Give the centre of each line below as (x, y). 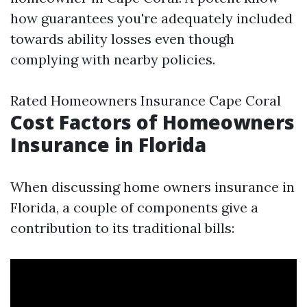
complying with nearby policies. (113, 59)
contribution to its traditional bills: (122, 228)
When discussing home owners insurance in (152, 187)
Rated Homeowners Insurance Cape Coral (146, 100)
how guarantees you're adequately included (151, 18)
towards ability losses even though (122, 39)
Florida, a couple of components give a (134, 207)
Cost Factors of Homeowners (152, 122)
